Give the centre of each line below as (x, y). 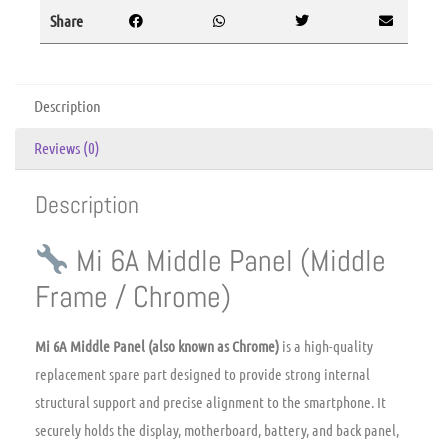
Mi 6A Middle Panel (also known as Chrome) (157, 345)
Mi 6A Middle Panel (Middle (228, 261)
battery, (285, 429)
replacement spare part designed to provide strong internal (202, 373)
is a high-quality (326, 345)
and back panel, (354, 429)
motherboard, (221, 429)
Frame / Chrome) (133, 297)
